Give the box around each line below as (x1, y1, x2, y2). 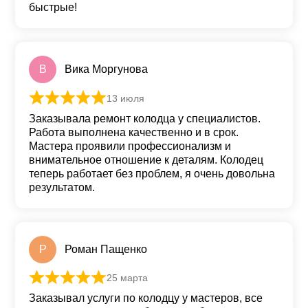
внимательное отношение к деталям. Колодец (29, 153, 263, 166)
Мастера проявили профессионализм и (29, 140, 231, 152)
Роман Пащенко (65, 243, 147, 255)
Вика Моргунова (65, 63, 148, 76)
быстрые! (29, 1, 77, 14)
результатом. (29, 181, 95, 193)
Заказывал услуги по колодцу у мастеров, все (29, 292, 263, 305)
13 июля (106, 92, 144, 104)
